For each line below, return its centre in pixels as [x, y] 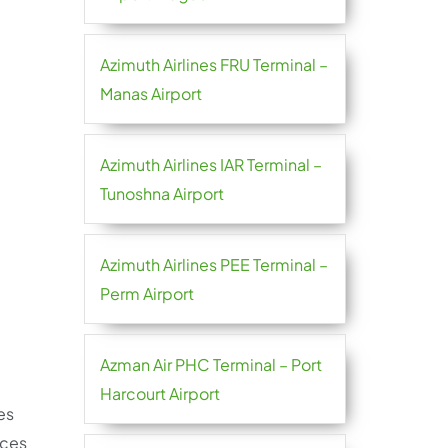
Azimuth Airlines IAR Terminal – [210, 164]
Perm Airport [146, 293]
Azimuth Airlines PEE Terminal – [213, 264]
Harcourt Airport [159, 393]
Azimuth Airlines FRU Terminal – [213, 64]
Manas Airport [150, 93]
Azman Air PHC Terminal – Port [210, 364]
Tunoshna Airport [161, 193]
